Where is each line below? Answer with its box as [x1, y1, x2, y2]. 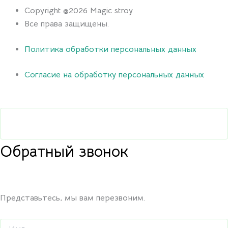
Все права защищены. [24, 19, 109, 29]
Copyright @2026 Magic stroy [24, 6, 133, 16]
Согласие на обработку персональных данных [24, 70, 204, 80]
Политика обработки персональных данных [24, 44, 196, 54]
